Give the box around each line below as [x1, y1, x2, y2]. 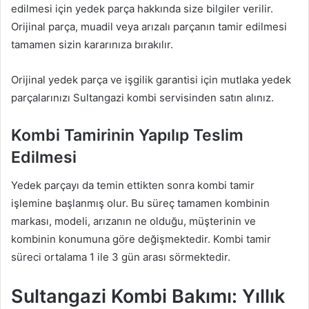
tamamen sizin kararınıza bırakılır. [11, 38, 173, 52]
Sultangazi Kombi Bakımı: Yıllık [11, 284, 285, 308]
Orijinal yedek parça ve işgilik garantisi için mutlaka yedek [11, 73, 291, 87]
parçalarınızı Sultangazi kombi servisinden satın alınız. [11, 91, 274, 105]
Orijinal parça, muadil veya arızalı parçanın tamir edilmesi [11, 20, 287, 34]
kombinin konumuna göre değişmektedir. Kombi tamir [11, 232, 271, 246]
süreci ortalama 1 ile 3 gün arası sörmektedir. [11, 250, 230, 263]
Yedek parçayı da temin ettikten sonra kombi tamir [11, 178, 255, 192]
